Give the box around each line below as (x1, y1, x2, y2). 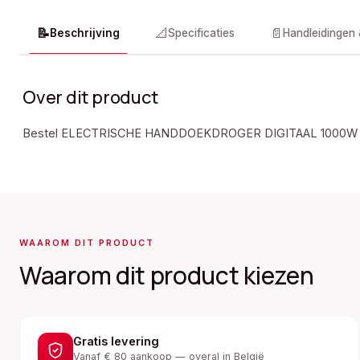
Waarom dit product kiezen (19, 259, 314, 292)
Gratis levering (73, 334, 159, 348)
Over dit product (22, 85, 158, 109)
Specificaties (168, 27, 235, 39)
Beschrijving (50, 27, 120, 39)
